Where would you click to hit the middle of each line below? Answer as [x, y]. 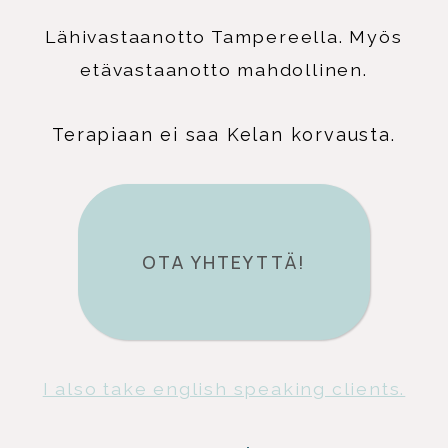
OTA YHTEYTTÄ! [224, 261]
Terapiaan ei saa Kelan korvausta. [224, 134]
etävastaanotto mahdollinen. [224, 69]
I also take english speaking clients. [224, 388]
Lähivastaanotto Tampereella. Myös [224, 36]
